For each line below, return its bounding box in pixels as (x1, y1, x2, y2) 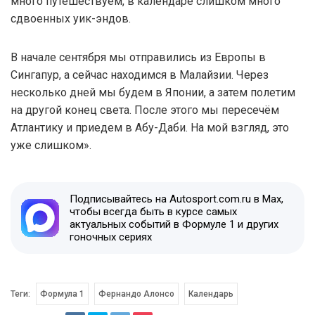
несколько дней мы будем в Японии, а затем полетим (11, 85, 295, 99)
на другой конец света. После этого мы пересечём (11, 103, 279, 117)
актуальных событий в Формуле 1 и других (70, 217, 278, 231)
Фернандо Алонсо (98, 288, 174, 299)
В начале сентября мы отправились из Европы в (11, 50, 266, 64)
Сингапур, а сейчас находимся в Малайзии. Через (11, 67, 269, 82)
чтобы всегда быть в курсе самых (70, 205, 237, 218)
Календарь (188, 288, 233, 299)
